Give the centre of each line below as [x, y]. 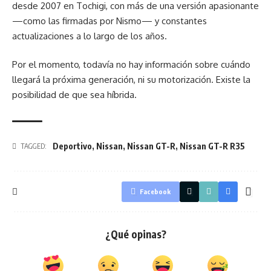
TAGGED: [34, 146]
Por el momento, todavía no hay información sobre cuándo [131, 64]
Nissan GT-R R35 [212, 146]
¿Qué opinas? [135, 234]
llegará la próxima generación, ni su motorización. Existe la [131, 80]
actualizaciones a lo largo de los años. [90, 36]
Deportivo [72, 146]
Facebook [155, 191]
